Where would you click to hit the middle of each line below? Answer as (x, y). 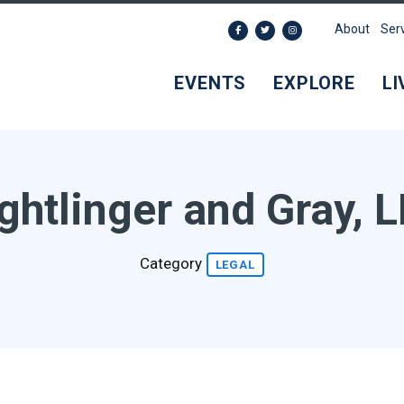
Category (172, 263)
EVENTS (211, 83)
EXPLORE (314, 83)
